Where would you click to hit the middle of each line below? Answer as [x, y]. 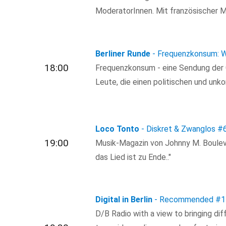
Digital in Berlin [124, 200]
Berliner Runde [123, 53]
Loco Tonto [118, 129]
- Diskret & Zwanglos [179, 129]
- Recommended [184, 200]
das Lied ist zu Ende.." [133, 157]
